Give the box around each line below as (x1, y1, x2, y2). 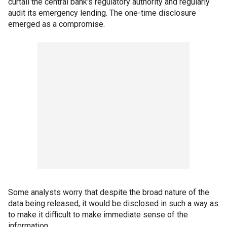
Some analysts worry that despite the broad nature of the (8, 187, 209, 197)
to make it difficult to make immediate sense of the (8, 210, 188, 219)
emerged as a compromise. (8, 19, 105, 29)
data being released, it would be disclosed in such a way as (8, 199, 218, 208)
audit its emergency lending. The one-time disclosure (8, 8, 196, 18)
